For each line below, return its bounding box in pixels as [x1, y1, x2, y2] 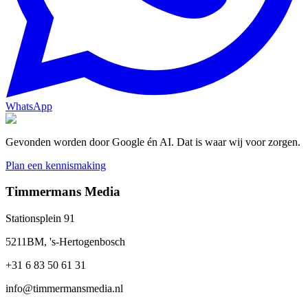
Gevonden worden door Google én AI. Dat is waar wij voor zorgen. [5, 135, 300, 148]
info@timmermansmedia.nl [5, 283, 123, 294]
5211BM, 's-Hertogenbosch [5, 236, 125, 247]
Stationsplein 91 [5, 212, 75, 224]
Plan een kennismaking [5, 159, 106, 171]
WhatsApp [5, 100, 52, 112]
